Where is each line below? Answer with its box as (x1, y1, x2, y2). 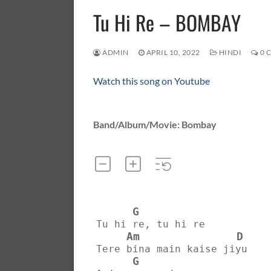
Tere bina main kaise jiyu (96, 243, 247, 255)
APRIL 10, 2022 (146, 48, 200, 57)
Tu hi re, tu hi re (96, 218, 205, 230)
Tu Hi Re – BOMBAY (93, 7, 241, 38)
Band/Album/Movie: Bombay (93, 119, 217, 131)
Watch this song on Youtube (93, 74, 210, 87)
